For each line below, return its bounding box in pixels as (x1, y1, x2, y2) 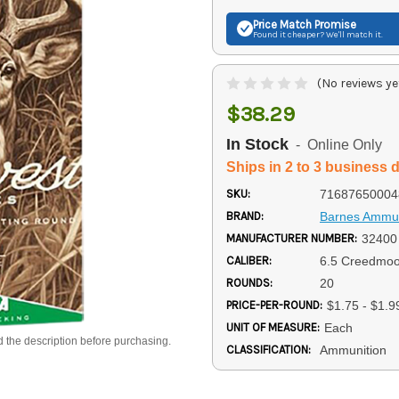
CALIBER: (226, 253, 272, 267)
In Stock (226, 134, 289, 153)
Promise (312, 17, 356, 31)
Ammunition (319, 342, 387, 357)
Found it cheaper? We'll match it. (253, 28, 383, 40)
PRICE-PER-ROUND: (226, 297, 322, 312)
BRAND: (226, 208, 264, 223)
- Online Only (289, 137, 382, 153)
